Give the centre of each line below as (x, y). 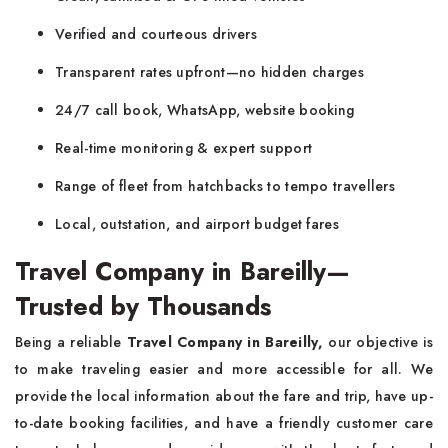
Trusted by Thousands (143, 306)
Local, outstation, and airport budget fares (197, 224)
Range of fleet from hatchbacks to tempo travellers (225, 186)
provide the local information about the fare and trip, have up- (224, 396)
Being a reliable (71, 342)
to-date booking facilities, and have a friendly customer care (224, 423)
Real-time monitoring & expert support (184, 148)
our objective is (378, 342)
